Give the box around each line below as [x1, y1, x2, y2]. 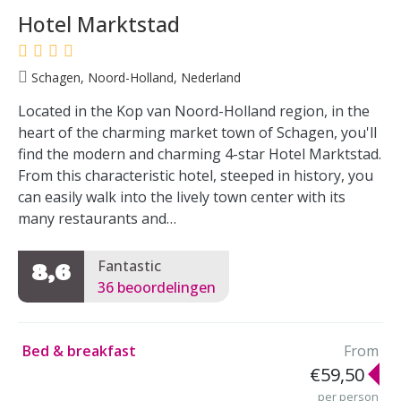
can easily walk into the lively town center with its [18, 187, 346, 207]
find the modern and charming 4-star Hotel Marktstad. [18, 144, 381, 164]
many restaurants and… [18, 209, 176, 228]
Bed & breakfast [22, 340, 136, 361]
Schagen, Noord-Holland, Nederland [28, 68, 241, 86]
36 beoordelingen [98, 277, 216, 297]
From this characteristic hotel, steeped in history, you [18, 166, 373, 185]
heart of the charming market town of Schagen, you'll [18, 123, 377, 142]
